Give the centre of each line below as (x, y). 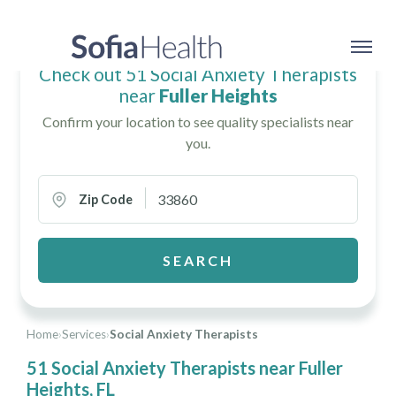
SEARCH (198, 260)
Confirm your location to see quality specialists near (198, 122)
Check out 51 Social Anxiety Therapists (198, 74)
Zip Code (106, 200)
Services (84, 335)
